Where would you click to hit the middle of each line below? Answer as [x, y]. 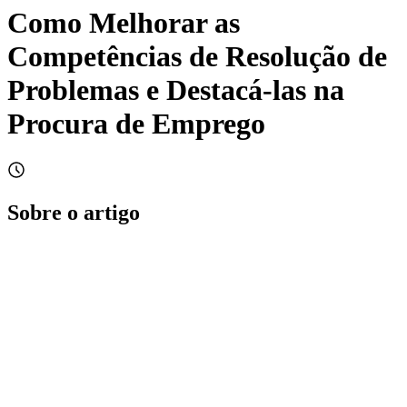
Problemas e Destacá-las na [176, 90]
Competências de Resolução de [197, 57]
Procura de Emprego [136, 124]
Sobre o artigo [74, 212]
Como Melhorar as [124, 23]
